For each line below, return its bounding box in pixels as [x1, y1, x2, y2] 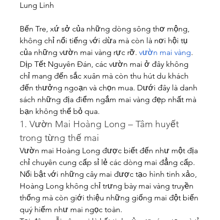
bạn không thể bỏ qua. [20, 107, 100, 116]
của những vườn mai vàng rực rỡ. [20, 48, 139, 57]
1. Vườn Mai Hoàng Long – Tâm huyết [20, 118, 179, 130]
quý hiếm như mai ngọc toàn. [20, 205, 122, 214]
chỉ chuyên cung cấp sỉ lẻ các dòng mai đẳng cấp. [20, 158, 195, 167]
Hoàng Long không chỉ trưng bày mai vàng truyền [20, 181, 193, 191]
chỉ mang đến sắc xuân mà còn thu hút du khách [20, 71, 189, 81]
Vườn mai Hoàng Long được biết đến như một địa [20, 146, 198, 155]
